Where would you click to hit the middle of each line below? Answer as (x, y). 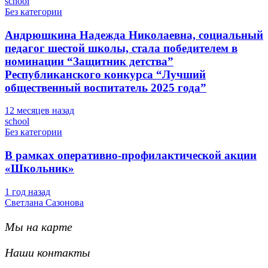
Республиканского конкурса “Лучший (105, 74)
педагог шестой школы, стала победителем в (121, 48)
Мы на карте (39, 226)
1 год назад (28, 191)
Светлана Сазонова (44, 202)
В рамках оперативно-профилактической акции (131, 156)
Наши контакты (48, 252)
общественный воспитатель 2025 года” (106, 87)
